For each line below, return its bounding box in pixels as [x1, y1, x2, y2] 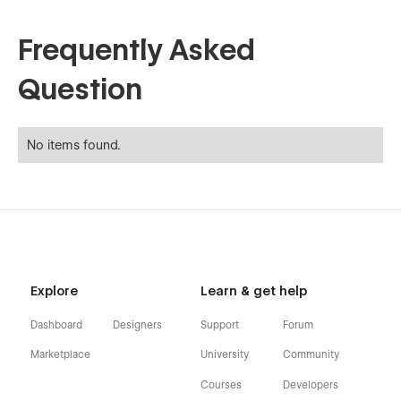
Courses [200, 378, 242, 391]
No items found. [27, 138, 121, 153]
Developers [283, 378, 339, 391]
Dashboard [30, 319, 82, 332]
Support [200, 319, 239, 332]
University [200, 348, 249, 362]
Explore [30, 284, 78, 299]
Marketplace [30, 348, 90, 362]
